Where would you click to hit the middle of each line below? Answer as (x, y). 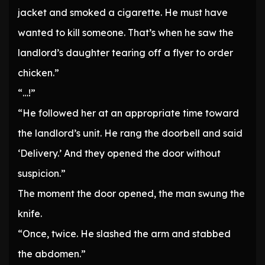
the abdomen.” (52, 254)
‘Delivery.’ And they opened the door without (119, 153)
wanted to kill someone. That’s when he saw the (126, 33)
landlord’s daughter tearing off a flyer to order (125, 53)
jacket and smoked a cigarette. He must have (123, 13)
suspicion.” (42, 174)
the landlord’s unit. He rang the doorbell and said (130, 133)
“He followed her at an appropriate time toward (128, 113)
